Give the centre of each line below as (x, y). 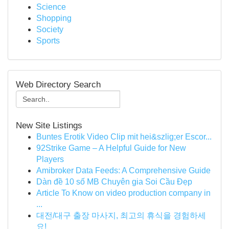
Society (50, 29)
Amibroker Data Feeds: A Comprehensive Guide (123, 170)
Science (51, 7)
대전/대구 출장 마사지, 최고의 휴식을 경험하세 (121, 215)
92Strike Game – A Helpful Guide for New (111, 148)
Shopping (54, 18)
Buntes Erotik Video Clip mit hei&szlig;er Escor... (124, 137)
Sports (48, 41)
